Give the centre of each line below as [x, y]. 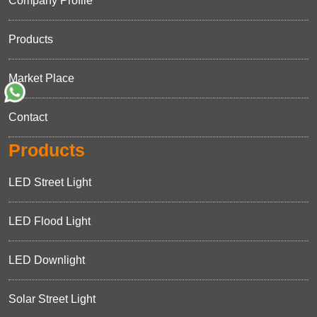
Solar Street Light [52, 299]
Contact [28, 117]
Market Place [41, 78]
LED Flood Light [50, 221]
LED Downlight [47, 260]
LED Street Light [50, 182]
